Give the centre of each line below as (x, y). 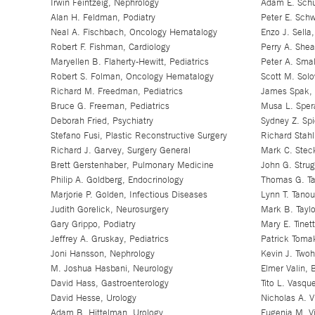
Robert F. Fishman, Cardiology (110, 47)
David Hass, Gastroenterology (109, 283)
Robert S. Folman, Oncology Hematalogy (132, 76)
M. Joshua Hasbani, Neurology (111, 268)
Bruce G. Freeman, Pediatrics (110, 106)
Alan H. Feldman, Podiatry (103, 17)
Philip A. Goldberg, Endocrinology (117, 180)
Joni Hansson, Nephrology (102, 253)
